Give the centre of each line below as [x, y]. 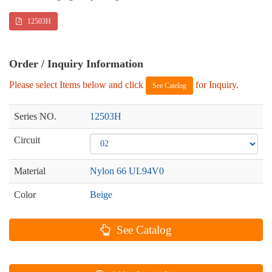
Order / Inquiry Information [76, 64]
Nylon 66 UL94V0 [127, 171]
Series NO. [35, 116]
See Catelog [169, 86]
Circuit [27, 140]
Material [30, 171]
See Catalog [143, 230]
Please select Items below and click [77, 84]
